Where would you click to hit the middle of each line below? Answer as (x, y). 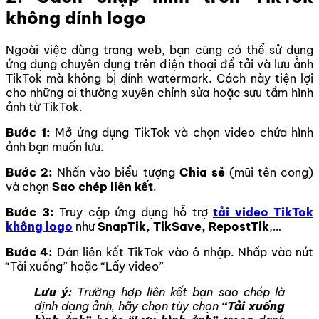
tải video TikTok (263, 212)
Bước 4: (30, 252)
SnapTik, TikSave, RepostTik (183, 226)
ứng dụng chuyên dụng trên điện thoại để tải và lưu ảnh (159, 64)
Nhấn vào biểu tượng (116, 172)
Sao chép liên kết (103, 186)
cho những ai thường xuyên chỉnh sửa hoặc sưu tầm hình (159, 92)
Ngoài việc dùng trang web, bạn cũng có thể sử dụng (159, 49)
